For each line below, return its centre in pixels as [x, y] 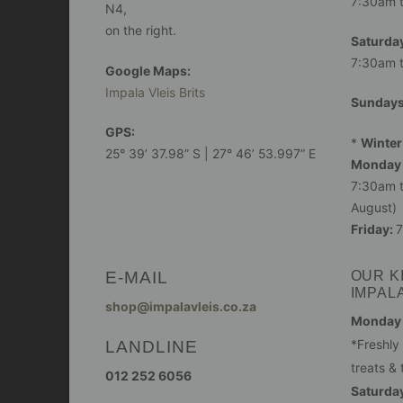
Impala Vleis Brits [155, 92]
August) [373, 207]
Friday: [373, 228]
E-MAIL [137, 277]
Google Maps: [148, 70]
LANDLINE [152, 346]
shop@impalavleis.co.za [181, 307]
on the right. [141, 31]
